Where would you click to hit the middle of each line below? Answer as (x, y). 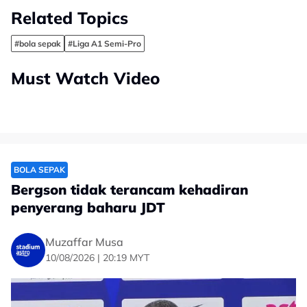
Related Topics (70, 18)
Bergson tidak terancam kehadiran (130, 189)
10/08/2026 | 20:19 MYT (97, 257)
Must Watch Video (86, 78)
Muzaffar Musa (84, 242)
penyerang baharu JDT (88, 207)
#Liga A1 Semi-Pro (105, 44)
